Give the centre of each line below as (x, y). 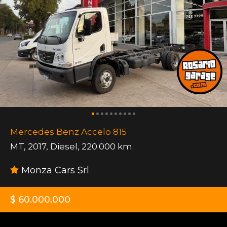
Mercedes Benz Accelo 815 (68, 132)
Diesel (64, 147)
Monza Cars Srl (54, 171)
